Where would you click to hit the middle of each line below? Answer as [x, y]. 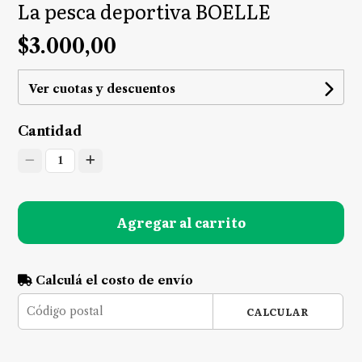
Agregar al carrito [181, 222]
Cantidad [51, 130]
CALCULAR [278, 311]
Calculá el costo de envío [113, 280]
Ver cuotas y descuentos [102, 88]
